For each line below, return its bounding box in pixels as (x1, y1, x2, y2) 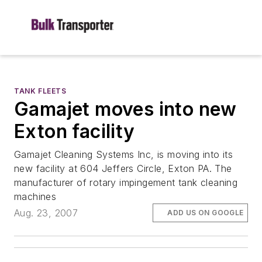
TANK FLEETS (14, 87, 67, 95)
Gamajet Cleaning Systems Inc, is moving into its (14, 149, 233, 160)
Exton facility (14, 120, 135, 143)
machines (14, 191, 57, 202)
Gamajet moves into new (14, 98, 237, 120)
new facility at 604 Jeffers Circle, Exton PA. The (14, 163, 232, 174)
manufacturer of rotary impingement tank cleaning (14, 177, 238, 188)
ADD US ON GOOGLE (167, 208, 244, 218)
